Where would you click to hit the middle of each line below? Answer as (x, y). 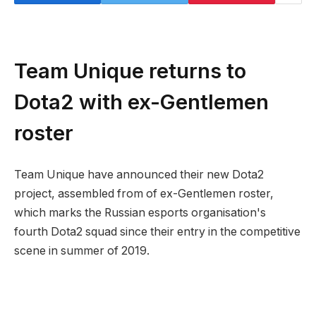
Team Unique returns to (130, 70)
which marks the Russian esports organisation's (140, 213)
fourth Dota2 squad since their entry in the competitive (157, 232)
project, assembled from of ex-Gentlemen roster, (144, 194)
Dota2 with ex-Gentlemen (141, 101)
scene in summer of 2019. (82, 251)
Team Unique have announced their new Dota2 (139, 175)
